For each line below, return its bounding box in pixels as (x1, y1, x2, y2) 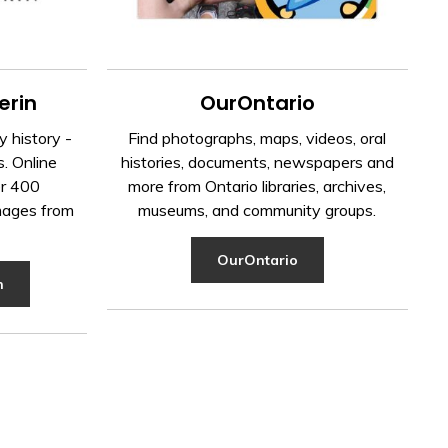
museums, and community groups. (138, 200, 377, 221)
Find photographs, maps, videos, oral (128, 128, 387, 149)
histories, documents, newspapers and (120, 152, 394, 173)
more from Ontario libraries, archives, (128, 176, 387, 197)
